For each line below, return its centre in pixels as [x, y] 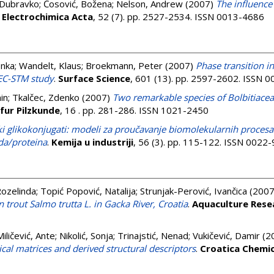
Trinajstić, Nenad [153, 235]
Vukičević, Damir [226, 235]
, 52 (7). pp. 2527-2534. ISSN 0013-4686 [179, 17]
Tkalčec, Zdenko [46, 97]
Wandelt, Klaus [50, 65]
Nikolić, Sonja [86, 235]
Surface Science [94, 78]
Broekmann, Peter [124, 65]
